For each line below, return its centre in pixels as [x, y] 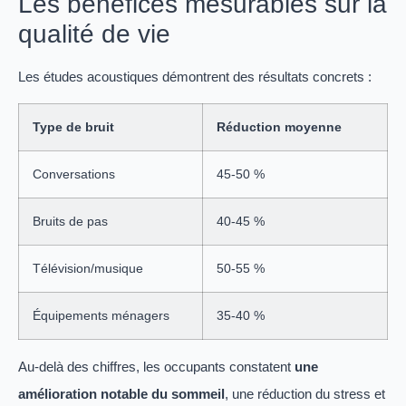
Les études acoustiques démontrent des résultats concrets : [195, 76]
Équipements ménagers [101, 316]
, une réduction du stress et [305, 394]
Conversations [74, 174]
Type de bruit [73, 127]
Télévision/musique [88, 269]
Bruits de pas [70, 222]
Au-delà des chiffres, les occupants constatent [156, 367]
